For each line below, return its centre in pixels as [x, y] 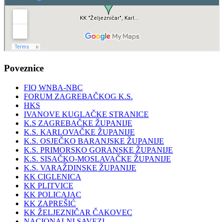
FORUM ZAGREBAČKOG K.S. [78, 96]
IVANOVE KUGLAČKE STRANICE [86, 114]
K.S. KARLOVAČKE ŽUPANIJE [79, 132]
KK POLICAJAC [53, 194]
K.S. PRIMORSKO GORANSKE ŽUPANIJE [98, 150]
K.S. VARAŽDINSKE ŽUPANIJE [80, 167]
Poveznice [24, 68]
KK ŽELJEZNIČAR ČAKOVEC [78, 212]
